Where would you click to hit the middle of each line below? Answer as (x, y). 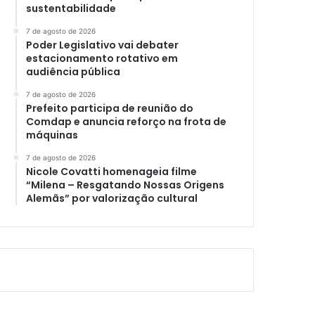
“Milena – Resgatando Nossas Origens (126, 185)
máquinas (52, 135)
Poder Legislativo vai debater (103, 45)
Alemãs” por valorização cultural (112, 198)
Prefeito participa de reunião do (110, 108)
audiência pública (73, 72)
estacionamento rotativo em (102, 58)
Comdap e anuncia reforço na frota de (127, 122)
